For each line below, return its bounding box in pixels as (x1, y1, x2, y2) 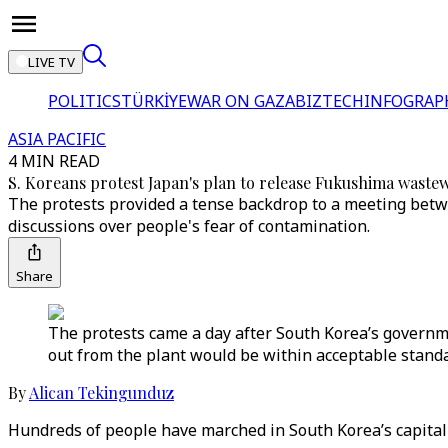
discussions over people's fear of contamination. (8, 215, 370, 237)
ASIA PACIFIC (8, 128, 106, 150)
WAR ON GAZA (187, 90, 295, 112)
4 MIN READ (8, 150, 100, 172)
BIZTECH (295, 90, 364, 112)
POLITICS (48, 90, 121, 112)
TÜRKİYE (121, 90, 187, 112)
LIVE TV (28, 53, 75, 71)
